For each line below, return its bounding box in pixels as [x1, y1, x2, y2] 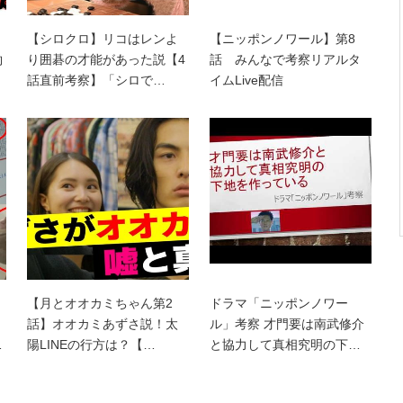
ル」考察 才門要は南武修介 [210, 317, 364, 332]
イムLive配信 [210, 73, 283, 88]
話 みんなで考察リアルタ [210, 52, 361, 67]
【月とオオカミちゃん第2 [27, 296, 173, 311]
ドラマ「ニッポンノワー [210, 296, 348, 311]
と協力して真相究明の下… [210, 337, 361, 353]
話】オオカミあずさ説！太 [27, 317, 178, 332]
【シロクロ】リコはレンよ [27, 31, 178, 47]
